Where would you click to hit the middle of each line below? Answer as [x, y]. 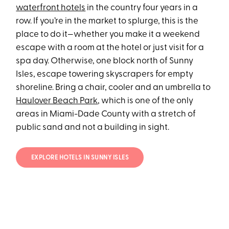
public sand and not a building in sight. [93, 127]
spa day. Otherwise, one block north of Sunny [105, 61]
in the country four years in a [142, 8]
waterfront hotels [51, 8]
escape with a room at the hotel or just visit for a [110, 48]
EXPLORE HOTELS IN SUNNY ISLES [80, 158]
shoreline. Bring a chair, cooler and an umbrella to [113, 87]
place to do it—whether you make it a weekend [108, 34]
